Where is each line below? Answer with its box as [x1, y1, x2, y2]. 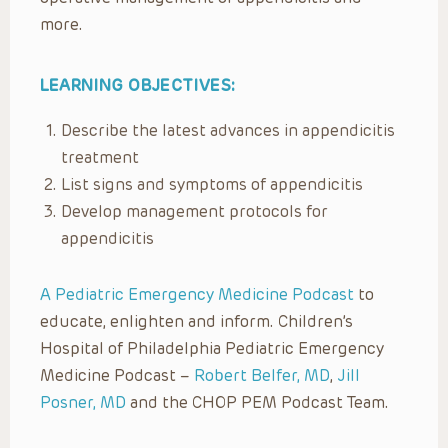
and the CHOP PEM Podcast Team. [126, 392, 389, 412]
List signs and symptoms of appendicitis [61, 174, 363, 194]
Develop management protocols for [61, 201, 328, 221]
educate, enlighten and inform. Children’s [40, 311, 353, 331]
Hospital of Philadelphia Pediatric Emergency [40, 338, 384, 358]
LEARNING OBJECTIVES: [40, 75, 236, 95]
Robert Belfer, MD [194, 365, 330, 385]
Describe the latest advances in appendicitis [61, 120, 395, 140]
